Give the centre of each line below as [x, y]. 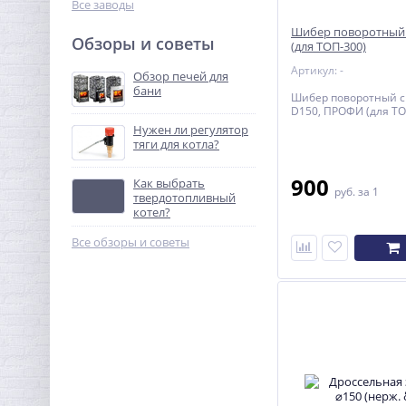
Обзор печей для [181, 76]
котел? [152, 212]
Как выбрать [169, 183]
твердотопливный [184, 198]
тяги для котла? [176, 144]
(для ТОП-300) [329, 46]
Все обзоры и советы [130, 242]
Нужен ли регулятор [191, 130]
